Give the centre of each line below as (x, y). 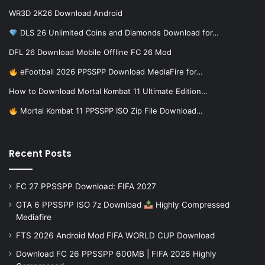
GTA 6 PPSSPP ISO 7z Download (80, 205)
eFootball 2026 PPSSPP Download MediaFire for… (110, 72)
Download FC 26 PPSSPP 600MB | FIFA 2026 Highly (116, 254)
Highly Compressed (191, 205)
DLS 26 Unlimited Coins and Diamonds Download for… (118, 33)
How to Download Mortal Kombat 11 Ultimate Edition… (108, 91)
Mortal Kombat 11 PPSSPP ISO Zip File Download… (110, 111)
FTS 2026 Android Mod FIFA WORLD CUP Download (115, 236)
